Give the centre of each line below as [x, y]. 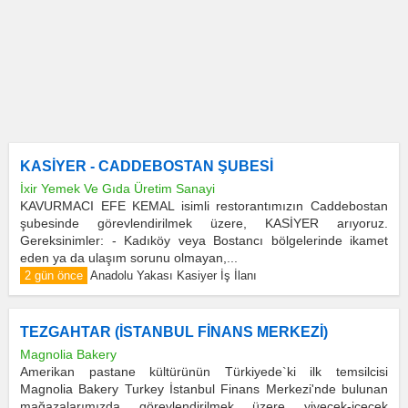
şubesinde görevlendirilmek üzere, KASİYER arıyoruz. [204, 223]
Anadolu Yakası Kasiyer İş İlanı [173, 275]
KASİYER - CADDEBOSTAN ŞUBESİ [147, 166]
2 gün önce [54, 275]
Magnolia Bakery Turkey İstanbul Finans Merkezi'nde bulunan [204, 389]
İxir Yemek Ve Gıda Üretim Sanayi [117, 189]
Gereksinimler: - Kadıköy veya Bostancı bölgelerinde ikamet [204, 240]
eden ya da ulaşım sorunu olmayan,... [129, 258]
